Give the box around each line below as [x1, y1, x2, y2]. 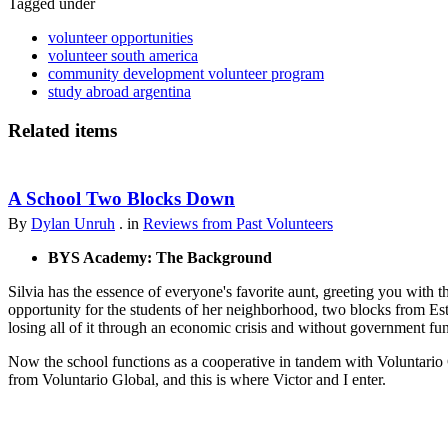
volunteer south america [48, 46, 198, 64]
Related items [8, 119, 117, 141]
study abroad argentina [48, 82, 191, 100]
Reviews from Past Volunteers [143, 215, 333, 233]
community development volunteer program [48, 64, 324, 82]
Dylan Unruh [31, 215, 115, 233]
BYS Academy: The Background [48, 249, 272, 267]
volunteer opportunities [48, 28, 193, 46]
